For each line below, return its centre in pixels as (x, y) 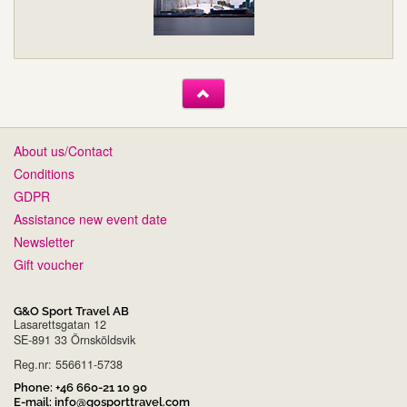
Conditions (44, 173)
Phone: (35, 387)
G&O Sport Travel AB (71, 311)
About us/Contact (63, 150)
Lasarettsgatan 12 (60, 324)
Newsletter (44, 241)
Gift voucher (49, 264)
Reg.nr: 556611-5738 (68, 364)
